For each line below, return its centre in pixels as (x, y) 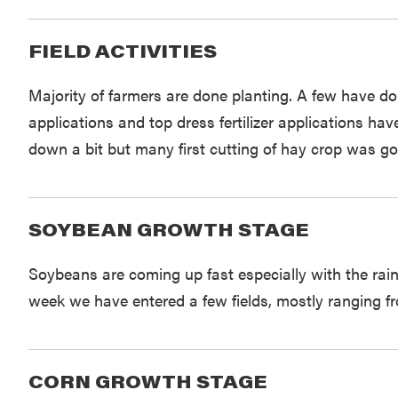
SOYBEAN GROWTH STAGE (168, 230)
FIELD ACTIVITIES (122, 51)
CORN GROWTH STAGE (147, 382)
